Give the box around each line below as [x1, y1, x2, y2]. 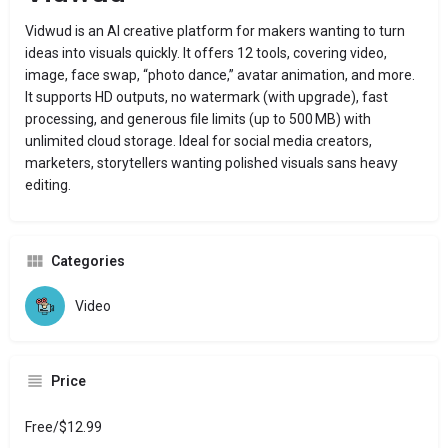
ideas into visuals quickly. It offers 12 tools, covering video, [25, 45, 387, 62]
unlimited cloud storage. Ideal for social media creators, [25, 133, 372, 150]
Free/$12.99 [25, 419, 102, 436]
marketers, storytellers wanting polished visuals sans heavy [25, 155, 398, 172]
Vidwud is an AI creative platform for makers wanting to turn [25, 23, 405, 40]
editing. [25, 177, 71, 194]
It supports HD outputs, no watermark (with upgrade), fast [25, 89, 388, 106]
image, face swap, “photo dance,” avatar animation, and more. [25, 67, 415, 84]
